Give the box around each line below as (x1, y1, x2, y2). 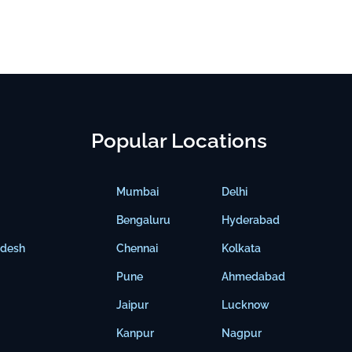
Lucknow (222, 299, 270, 312)
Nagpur (222, 327, 262, 340)
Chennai (116, 242, 159, 255)
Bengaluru (116, 214, 171, 227)
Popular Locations (91, 129, 268, 153)
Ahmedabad (222, 270, 286, 284)
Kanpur (116, 327, 155, 340)
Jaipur (116, 299, 149, 312)
